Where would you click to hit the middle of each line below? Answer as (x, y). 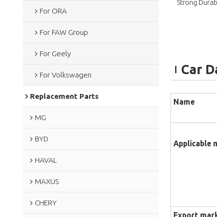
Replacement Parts (64, 96)
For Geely (55, 53)
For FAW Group (64, 32)
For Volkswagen (65, 75)
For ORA (53, 11)
